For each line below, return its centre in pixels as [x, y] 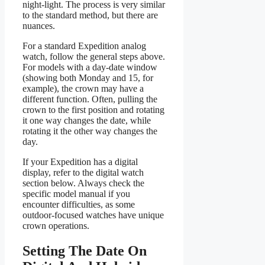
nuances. [39, 25]
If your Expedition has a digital [80, 161]
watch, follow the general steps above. [94, 56]
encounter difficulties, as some [79, 204]
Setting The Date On [85, 251]
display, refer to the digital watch [83, 172]
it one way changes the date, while [87, 120]
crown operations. [56, 225]
